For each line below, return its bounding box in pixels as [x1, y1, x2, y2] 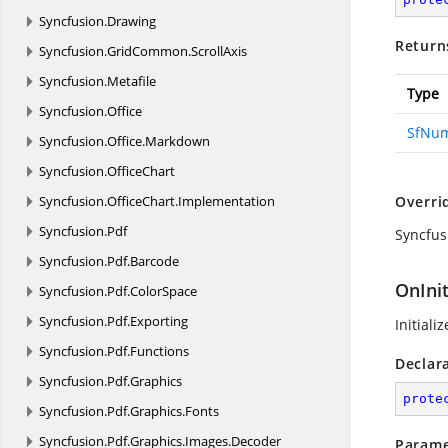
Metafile [107, 72, 156, 90]
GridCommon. [107, 42, 191, 60]
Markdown [145, 132, 210, 150]
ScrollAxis [191, 42, 247, 60]
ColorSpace [130, 282, 197, 300]
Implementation [178, 192, 275, 210]
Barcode [130, 252, 179, 270]
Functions [130, 342, 189, 360]
